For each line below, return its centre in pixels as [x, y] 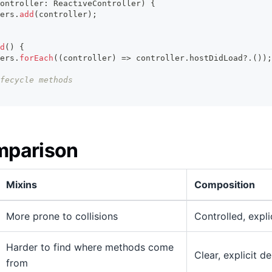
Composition [225, 184]
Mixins [22, 184]
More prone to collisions [62, 216]
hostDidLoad [216, 58]
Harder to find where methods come [90, 247]
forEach [36, 58]
